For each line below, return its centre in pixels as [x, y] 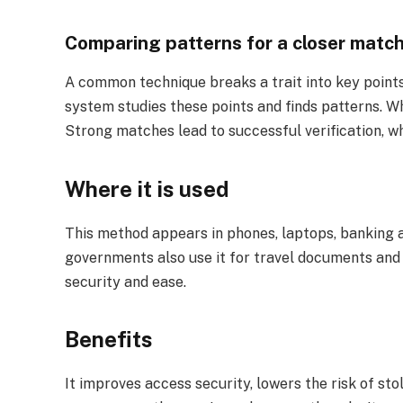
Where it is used [147, 188]
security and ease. [125, 282]
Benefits [109, 340]
